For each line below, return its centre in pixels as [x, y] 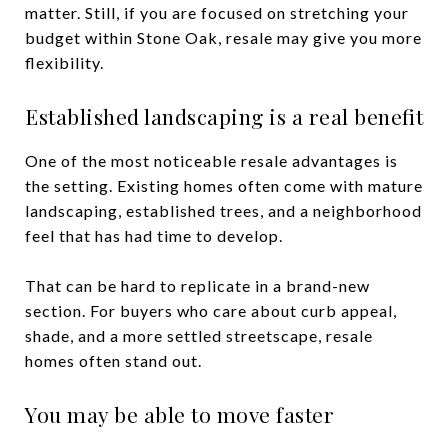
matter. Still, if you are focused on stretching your [217, 12]
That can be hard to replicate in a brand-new [197, 285]
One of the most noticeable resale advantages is [211, 160]
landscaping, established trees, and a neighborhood [223, 210]
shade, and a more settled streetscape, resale [199, 335]
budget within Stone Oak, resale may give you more [223, 37]
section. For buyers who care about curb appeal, [211, 310]
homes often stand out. [113, 360]
